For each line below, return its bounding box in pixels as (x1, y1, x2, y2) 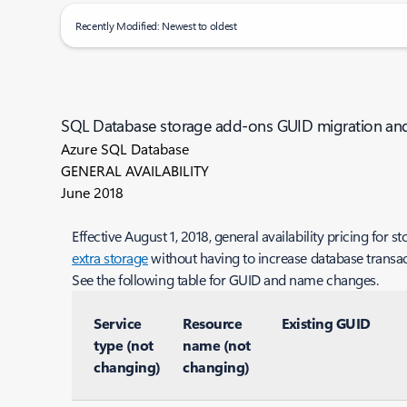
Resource (183, 313, 243, 333)
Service (94, 313, 142, 333)
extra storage (72, 248, 148, 267)
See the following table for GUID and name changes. (72, 270, 379, 289)
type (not (94, 335, 154, 354)
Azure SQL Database (61, 139, 190, 158)
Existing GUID (282, 313, 371, 333)
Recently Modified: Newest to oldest (75, 18, 237, 33)
